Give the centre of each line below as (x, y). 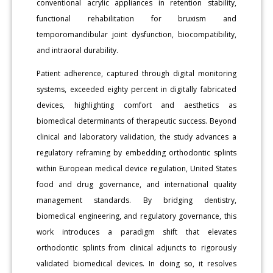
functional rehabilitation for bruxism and (136, 18)
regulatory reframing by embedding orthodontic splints (136, 152)
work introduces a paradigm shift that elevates (136, 232)
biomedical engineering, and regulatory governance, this (136, 216)
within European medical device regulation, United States (136, 168)
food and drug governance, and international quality (136, 184)
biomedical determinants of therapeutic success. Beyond (136, 121)
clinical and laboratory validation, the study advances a (136, 136)
